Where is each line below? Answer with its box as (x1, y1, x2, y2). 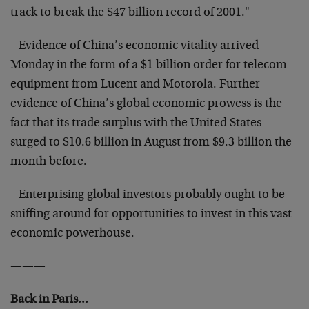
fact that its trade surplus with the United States (10, 117, 261, 130)
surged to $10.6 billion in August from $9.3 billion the (10, 137, 292, 149)
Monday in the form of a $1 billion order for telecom (10, 59, 287, 72)
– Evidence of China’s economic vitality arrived (10, 40, 259, 52)
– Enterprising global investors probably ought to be (10, 189, 285, 201)
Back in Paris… (10, 294, 88, 306)
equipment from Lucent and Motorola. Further (10, 79, 260, 91)
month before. (10, 156, 87, 168)
